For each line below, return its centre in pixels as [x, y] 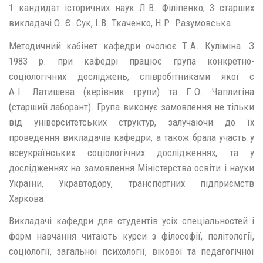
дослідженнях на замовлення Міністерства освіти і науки [131, 168]
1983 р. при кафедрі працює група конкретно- [131, 61]
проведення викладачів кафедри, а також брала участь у [131, 137]
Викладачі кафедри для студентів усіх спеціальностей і [131, 221]
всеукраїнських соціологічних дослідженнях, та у [131, 152]
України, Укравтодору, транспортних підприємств [131, 183]
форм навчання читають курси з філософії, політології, [131, 236]
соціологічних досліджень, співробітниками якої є [131, 76]
